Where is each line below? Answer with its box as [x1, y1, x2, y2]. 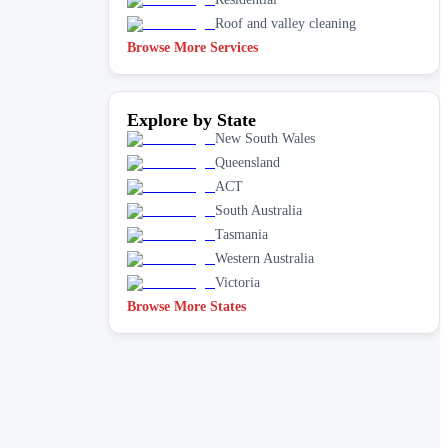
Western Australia [215, 250, 314, 266]
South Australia [215, 202, 302, 218]
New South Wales [215, 130, 315, 146]
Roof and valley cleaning [215, 15, 356, 31]
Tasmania [215, 226, 268, 242]
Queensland [215, 154, 280, 170]
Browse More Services [127, 39, 258, 55]
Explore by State [127, 109, 256, 130]
